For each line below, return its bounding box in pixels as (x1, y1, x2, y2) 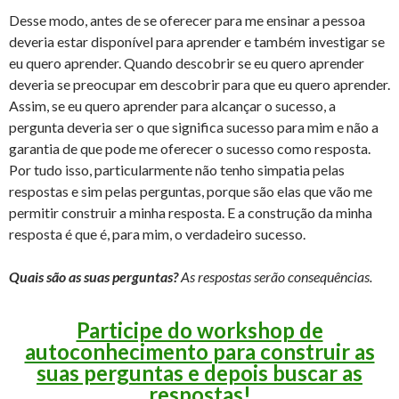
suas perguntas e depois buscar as (37, 360, 362, 386)
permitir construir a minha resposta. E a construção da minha (9, 204, 372, 221)
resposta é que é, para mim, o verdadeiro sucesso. (9, 225, 305, 242)
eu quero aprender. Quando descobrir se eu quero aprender (9, 54, 364, 71)
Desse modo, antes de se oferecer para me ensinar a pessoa (9, 12, 365, 28)
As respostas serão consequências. (181, 268, 372, 285)
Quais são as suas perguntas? (9, 268, 181, 285)
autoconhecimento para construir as (24, 338, 375, 364)
